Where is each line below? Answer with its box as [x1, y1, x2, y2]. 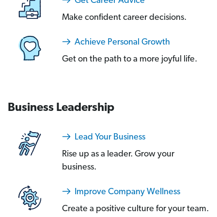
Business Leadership [8, 102, 114, 114]
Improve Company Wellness [73, 187, 180, 197]
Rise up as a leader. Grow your [62, 150, 174, 159]
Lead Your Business [73, 133, 145, 142]
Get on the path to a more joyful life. [62, 55, 197, 64]
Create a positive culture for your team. [62, 204, 209, 214]
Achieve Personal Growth [73, 38, 170, 47]
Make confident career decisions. [62, 13, 186, 22]
